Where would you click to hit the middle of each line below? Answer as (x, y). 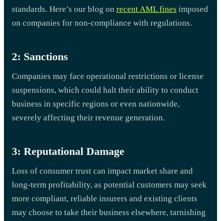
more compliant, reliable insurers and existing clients (105, 198)
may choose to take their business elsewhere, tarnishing (109, 212)
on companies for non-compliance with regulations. (102, 23)
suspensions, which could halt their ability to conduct (105, 90)
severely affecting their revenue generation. (88, 117)
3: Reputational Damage (68, 151)
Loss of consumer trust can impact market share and (102, 171)
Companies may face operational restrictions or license (108, 76)
